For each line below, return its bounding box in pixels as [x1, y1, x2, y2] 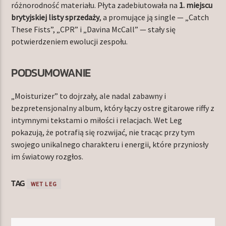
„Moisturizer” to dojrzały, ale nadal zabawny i [11, 91, 166, 101]
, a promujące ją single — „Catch [99, 12, 209, 23]
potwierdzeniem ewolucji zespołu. [11, 36, 128, 47]
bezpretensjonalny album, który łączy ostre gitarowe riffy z [11, 103, 215, 114]
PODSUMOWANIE [11, 64, 91, 81]
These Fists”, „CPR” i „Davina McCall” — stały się [11, 24, 176, 35]
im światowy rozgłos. [11, 151, 84, 162]
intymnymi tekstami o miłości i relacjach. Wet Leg [11, 115, 183, 126]
